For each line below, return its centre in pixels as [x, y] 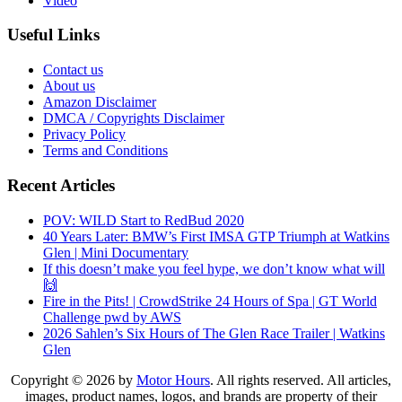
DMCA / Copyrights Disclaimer [134, 118]
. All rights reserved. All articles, [301, 380]
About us [69, 86]
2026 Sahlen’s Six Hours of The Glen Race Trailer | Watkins [214, 333]
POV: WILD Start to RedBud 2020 [144, 220]
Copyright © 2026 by [74, 380]
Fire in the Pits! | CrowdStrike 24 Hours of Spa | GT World [210, 301]
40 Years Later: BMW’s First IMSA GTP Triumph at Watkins [216, 236]
